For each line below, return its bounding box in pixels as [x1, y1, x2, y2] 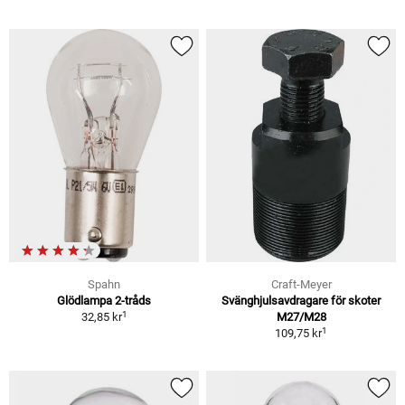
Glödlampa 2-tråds [57, 294, 151, 308]
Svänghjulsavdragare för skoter [221, 294, 381, 308]
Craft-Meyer [270, 278, 332, 292]
